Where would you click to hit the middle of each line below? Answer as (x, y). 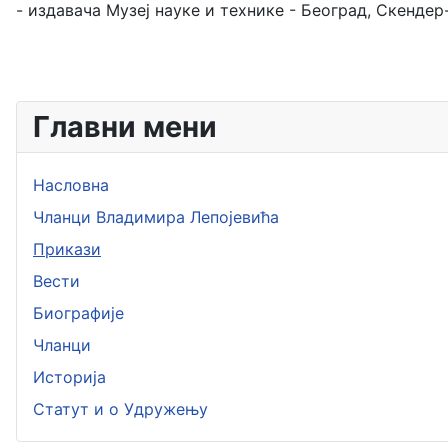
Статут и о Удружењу (120, 408)
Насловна (71, 184)
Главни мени (125, 126)
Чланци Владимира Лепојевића (156, 216)
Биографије (78, 312)
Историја (69, 376)
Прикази (67, 248)
